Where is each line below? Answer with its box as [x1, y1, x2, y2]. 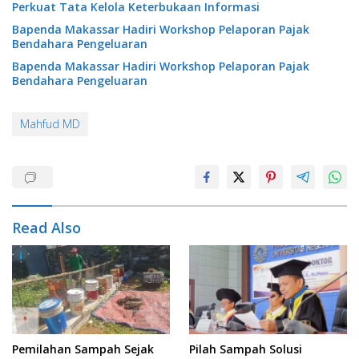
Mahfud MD [20, 116, 80, 132]
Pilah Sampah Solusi [189, 341, 302, 357]
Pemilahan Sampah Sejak [12, 341, 154, 357]
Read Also [12, 218, 81, 238]
